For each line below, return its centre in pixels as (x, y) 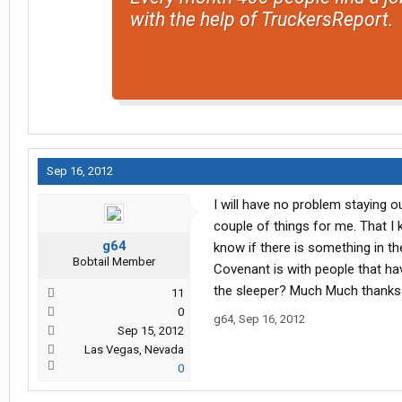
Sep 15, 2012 (151, 331)
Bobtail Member (114, 262)
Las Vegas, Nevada (134, 350)
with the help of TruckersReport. (261, 19)
